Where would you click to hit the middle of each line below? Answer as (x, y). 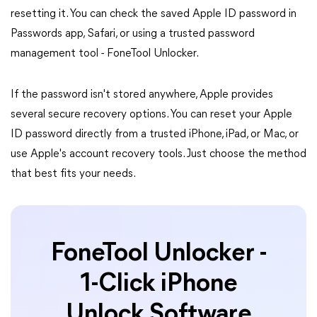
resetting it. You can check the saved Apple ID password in (154, 14)
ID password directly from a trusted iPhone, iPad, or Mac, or (155, 134)
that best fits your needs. (73, 174)
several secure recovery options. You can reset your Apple (151, 115)
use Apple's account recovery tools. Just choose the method (158, 154)
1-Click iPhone (158, 284)
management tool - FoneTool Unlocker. (105, 54)
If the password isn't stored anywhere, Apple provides (142, 95)
